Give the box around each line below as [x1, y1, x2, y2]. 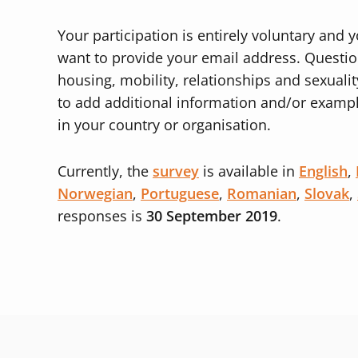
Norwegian [58, 184, 133, 203]
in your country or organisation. [58, 115, 271, 134]
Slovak [304, 184, 349, 203]
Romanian [227, 184, 296, 203]
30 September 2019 [146, 206, 277, 225]
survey [153, 161, 199, 181]
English [299, 161, 348, 181]
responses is [58, 206, 146, 225]
